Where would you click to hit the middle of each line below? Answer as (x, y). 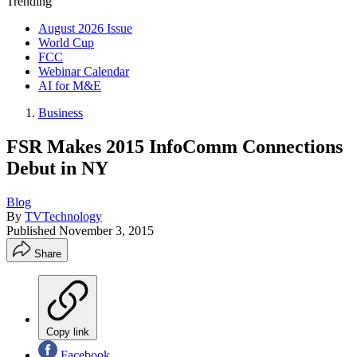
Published (33, 230)
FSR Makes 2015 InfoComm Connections (175, 146)
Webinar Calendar (84, 71)
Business (61, 113)
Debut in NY (57, 168)
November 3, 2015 (106, 230)
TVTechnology (63, 216)
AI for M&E (70, 86)
